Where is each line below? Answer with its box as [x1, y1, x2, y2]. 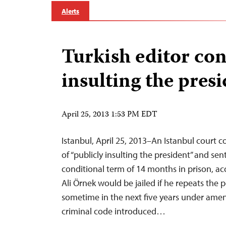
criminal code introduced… [62, 205, 165, 217]
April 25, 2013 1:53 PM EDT [62, 108, 157, 122]
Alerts [62, 7, 80, 16]
